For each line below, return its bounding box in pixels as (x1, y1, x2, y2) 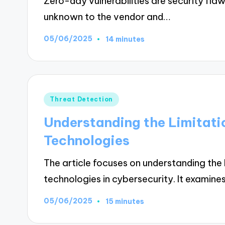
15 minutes (105, 196, 145, 206)
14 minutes (105, 34, 145, 44)
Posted (43, 92, 74, 103)
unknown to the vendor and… (44, 11, 171, 23)
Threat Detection (50, 95, 113, 103)
